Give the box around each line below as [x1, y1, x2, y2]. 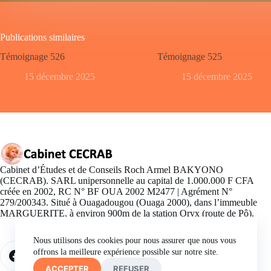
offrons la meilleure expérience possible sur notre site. [33, 247, 218, 256]
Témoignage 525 [157, 51, 222, 62]
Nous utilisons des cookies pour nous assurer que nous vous [33, 236, 236, 245]
